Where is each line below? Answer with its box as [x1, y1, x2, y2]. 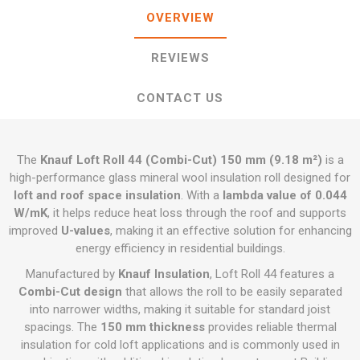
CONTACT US [137, 91, 223, 105]
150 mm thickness [100, 320, 205, 334]
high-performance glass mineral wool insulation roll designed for [10, 170, 350, 185]
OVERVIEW [145, 10, 215, 25]
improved [8, 223, 61, 238]
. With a [180, 188, 223, 202]
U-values [60, 223, 110, 238]
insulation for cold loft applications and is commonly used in [20, 337, 340, 352]
